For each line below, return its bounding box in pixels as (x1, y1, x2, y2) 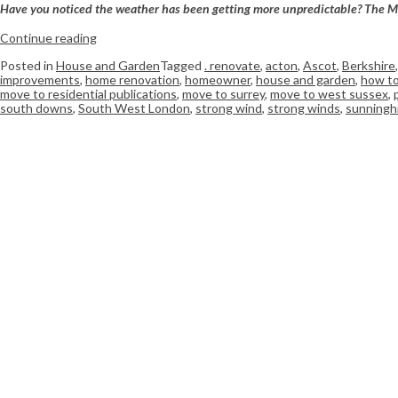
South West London (78, 100, 190, 116)
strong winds (267, 100, 340, 116)
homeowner (185, 72, 251, 88)
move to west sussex (270, 86, 388, 102)
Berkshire (342, 58, 395, 74)
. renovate (204, 58, 260, 74)
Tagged (160, 58, 204, 74)
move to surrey (182, 86, 265, 102)
